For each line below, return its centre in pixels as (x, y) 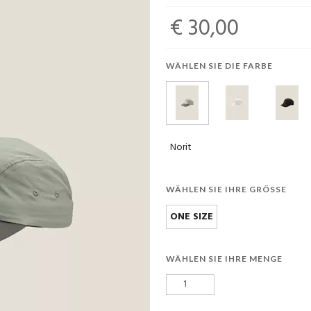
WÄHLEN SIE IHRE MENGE (224, 258)
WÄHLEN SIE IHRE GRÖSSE (224, 189)
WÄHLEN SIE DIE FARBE (219, 66)
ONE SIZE (192, 217)
